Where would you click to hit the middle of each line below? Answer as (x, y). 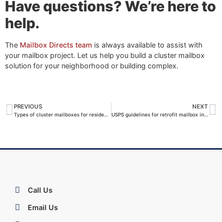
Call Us (40, 190)
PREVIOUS (28, 107)
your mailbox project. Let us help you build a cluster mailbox (105, 55)
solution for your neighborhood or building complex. (92, 65)
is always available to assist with (147, 45)
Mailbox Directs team (56, 45)
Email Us (43, 208)
